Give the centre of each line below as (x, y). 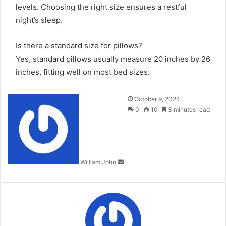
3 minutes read (188, 110)
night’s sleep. (39, 20)
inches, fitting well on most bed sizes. (83, 72)
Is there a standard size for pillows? (79, 46)
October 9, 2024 (157, 99)
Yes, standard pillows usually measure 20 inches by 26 (113, 59)
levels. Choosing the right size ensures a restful (101, 7)
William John (98, 162)
